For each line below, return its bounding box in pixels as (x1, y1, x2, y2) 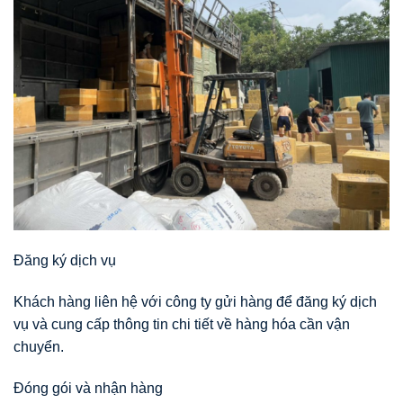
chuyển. (13, 338, 64, 354)
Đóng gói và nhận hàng (13, 380, 163, 396)
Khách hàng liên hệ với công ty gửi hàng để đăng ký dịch (13, 293, 377, 309)
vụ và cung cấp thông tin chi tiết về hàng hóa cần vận (13, 316, 350, 332)
